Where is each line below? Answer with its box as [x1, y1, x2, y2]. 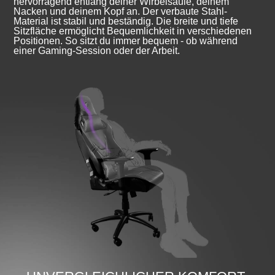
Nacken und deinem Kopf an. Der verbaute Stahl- [14, 6, 228, 17]
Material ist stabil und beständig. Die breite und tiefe [14, 15, 239, 26]
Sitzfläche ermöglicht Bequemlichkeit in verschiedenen [14, 25, 252, 36]
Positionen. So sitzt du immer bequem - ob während [14, 35, 238, 46]
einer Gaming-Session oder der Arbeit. [14, 45, 180, 56]
